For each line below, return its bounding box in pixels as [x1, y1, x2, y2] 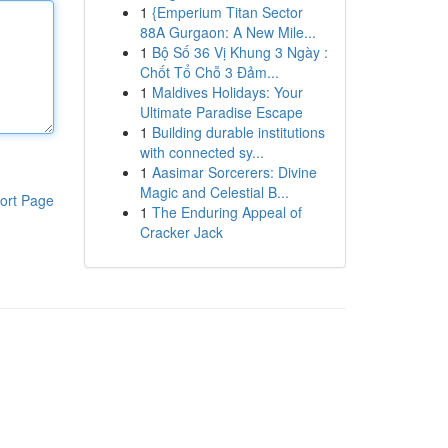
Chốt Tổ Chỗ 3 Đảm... [139, 62, 279, 82]
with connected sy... [139, 142, 264, 162]
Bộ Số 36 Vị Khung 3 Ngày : [151, 42, 328, 62]
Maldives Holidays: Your [151, 82, 303, 102]
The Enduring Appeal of [151, 202, 302, 222]
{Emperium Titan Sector [151, 2, 303, 22]
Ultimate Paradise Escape [139, 102, 303, 122]
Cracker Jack [139, 222, 223, 242]
